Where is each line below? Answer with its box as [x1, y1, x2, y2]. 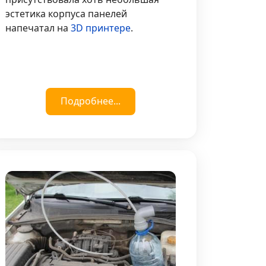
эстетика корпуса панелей [5, 7, 128, 20]
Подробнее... [61, 94, 121, 107]
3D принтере [71, 21, 131, 34]
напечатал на [5, 21, 71, 34]
